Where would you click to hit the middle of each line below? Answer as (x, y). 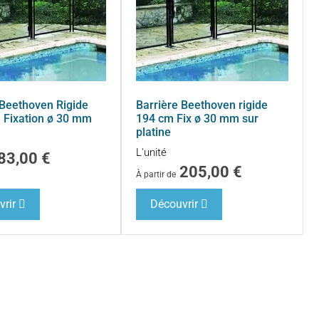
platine (154, 132)
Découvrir (174, 204)
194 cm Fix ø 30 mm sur (198, 118)
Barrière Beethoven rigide (202, 105)
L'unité (152, 152)
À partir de (156, 174)
